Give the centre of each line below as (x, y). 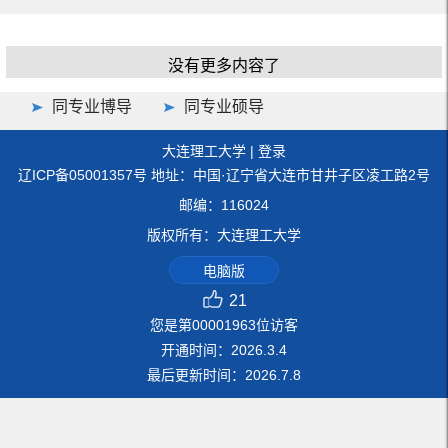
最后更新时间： (196, 375)
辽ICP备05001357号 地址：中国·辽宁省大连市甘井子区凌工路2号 (224, 175)
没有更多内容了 (224, 66)
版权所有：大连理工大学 (224, 235)
